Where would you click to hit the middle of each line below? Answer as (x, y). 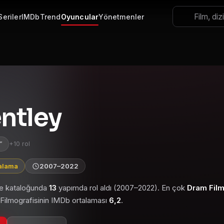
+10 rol (19, 144)
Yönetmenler (121, 16)
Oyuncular (80, 16)
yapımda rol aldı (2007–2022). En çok (122, 188)
